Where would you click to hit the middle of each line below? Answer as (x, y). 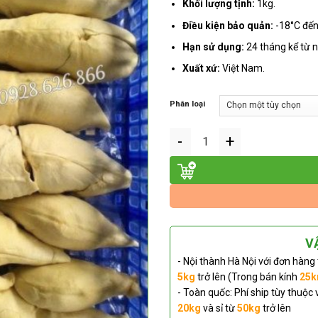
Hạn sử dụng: (214, 46)
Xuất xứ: (202, 68)
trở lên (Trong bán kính (247, 276)
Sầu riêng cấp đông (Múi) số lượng (242, 133)
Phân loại (187, 103)
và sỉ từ (219, 308)
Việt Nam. (243, 68)
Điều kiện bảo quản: (228, 25)
